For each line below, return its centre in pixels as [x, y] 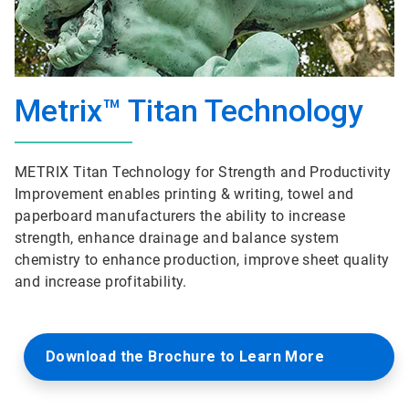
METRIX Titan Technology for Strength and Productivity [203, 172]
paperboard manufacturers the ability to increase [180, 216]
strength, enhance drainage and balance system [177, 238]
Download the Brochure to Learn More [185, 357]
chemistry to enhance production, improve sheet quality [202, 260]
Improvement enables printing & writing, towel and [184, 194]
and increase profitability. [101, 282]
